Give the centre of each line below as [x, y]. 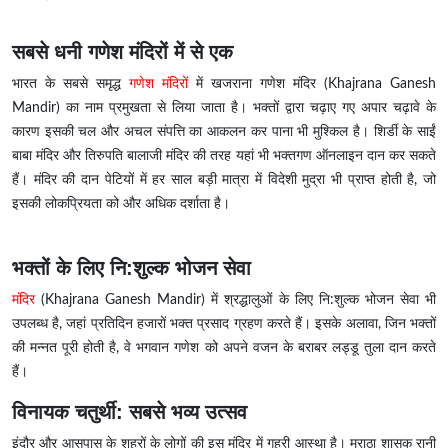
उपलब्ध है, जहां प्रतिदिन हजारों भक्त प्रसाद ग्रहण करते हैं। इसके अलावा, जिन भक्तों [224, 324]
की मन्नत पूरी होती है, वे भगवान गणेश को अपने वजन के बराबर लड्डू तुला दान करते [224, 348]
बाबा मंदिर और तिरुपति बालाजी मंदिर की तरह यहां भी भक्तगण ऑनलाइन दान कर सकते [224, 156]
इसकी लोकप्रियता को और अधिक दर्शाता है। [121, 204]
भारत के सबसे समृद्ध [70, 84]
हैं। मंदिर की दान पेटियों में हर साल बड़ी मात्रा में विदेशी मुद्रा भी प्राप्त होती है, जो [224, 180]
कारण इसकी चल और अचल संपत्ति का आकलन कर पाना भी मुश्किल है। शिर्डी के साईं [224, 132]
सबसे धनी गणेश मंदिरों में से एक [122, 52]
